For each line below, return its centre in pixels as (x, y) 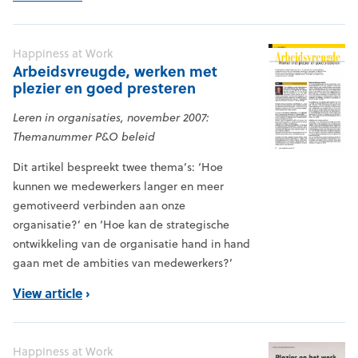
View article (48, 293)
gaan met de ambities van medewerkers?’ (123, 263)
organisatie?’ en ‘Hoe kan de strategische (121, 225)
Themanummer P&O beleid (84, 137)
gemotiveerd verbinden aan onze (99, 206)
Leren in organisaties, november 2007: (111, 118)
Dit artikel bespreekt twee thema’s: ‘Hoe (118, 167)
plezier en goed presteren (104, 88)
